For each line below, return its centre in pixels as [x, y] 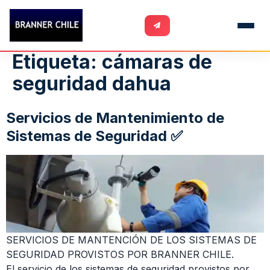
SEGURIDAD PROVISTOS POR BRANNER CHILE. [120, 255]
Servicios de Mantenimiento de [115, 118]
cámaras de [157, 62]
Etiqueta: [57, 62]
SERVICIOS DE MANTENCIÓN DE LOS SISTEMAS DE [131, 240]
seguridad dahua [92, 83]
